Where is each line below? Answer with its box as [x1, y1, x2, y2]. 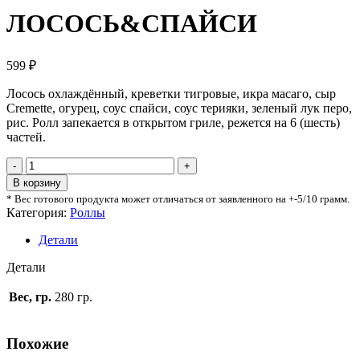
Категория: [6, 205, 67, 219]
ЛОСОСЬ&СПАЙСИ [6, 9, 257, 39]
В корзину [13, 176, 61, 189]
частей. [6, 129, 46, 144]
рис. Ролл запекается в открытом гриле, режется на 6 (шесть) [6, 115, 340, 129]
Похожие [6, 334, 68, 352]
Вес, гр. [9, 289, 51, 304]
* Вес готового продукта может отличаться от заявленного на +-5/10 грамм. [6, 192, 350, 205]
